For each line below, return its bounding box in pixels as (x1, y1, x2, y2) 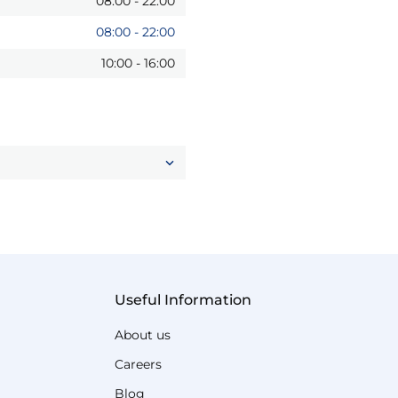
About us (115, 327, 171, 343)
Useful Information (115, 291, 252, 308)
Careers (115, 356, 163, 372)
